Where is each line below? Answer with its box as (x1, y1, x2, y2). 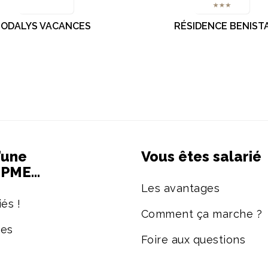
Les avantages (141, 181, 220, 194)
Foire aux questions (141, 233, 246, 246)
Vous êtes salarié (141, 147, 261, 165)
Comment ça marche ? (141, 207, 263, 220)
